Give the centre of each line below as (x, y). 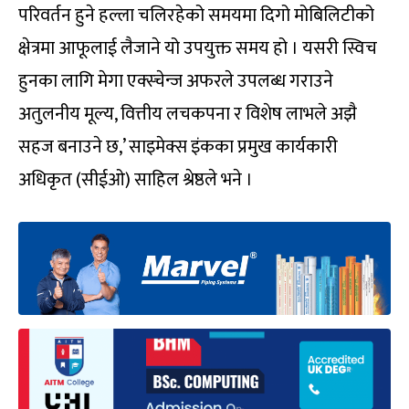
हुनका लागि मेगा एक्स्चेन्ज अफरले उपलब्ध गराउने (176, 82)
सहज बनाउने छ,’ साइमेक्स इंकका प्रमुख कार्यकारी (178, 147)
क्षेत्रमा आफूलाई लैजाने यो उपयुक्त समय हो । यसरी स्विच (198, 49)
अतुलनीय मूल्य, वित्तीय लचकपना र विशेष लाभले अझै (188, 115)
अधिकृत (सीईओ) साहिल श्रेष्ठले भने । (136, 180)
